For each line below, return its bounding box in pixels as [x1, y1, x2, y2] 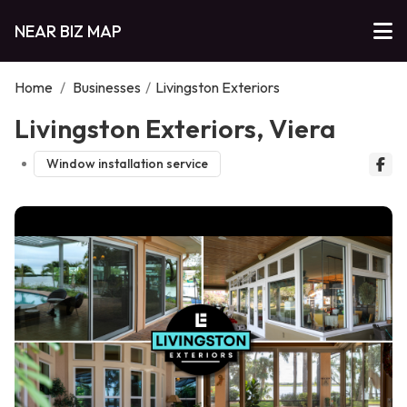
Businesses [73, 78, 141, 96]
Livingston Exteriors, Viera [15, 112, 335, 144]
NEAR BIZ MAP [15, 20, 122, 42]
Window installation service [45, 155, 208, 173]
